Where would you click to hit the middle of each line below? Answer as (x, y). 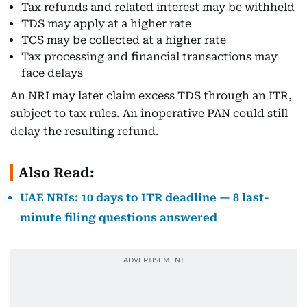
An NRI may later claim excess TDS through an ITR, (151, 96)
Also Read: (57, 173)
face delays (52, 73)
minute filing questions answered (119, 218)
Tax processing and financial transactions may (149, 57)
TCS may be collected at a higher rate (124, 40)
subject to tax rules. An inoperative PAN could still (149, 113)
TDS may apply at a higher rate (106, 24)
